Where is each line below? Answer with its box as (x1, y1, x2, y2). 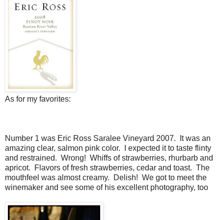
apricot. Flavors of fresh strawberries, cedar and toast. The (5, 163, 210, 172)
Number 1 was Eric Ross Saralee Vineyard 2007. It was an (5, 134, 211, 142)
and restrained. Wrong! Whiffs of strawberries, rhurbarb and (5, 153, 213, 162)
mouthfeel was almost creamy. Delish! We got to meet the (5, 173, 207, 182)
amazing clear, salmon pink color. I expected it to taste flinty (5, 143, 211, 152)
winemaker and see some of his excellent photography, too (5, 183, 208, 192)
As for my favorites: (5, 94, 71, 103)
